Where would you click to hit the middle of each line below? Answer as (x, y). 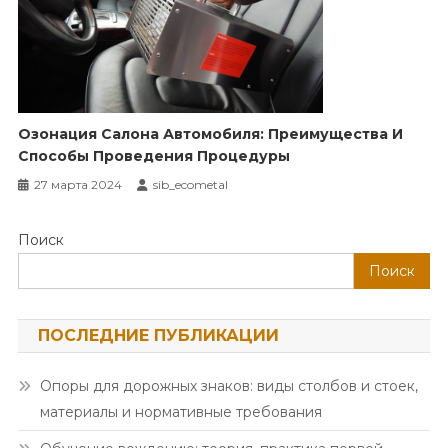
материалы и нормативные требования (180, 412)
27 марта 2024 (78, 185)
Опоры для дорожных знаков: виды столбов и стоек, (228, 386)
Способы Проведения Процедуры (154, 156)
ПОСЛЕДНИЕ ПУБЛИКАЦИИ (158, 336)
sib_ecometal (191, 185)
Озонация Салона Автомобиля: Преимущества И (211, 134)
